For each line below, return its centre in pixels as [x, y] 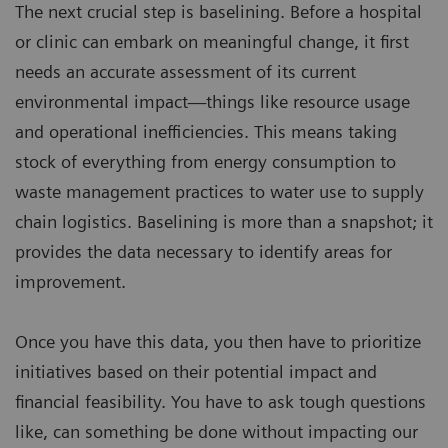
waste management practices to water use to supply [219, 191]
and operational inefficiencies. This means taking [206, 131]
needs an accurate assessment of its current [185, 71]
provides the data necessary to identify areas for [203, 251]
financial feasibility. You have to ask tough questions [220, 401]
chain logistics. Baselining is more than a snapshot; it [224, 221]
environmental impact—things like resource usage [212, 101]
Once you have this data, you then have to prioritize [218, 341]
